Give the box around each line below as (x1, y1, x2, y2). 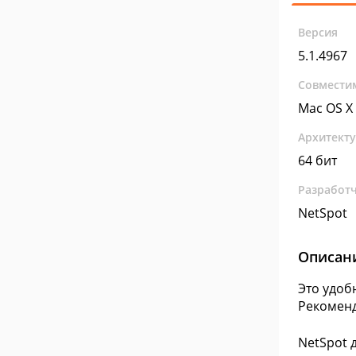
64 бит (298, 152, 337, 169)
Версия (298, 25, 338, 40)
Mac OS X (298, 99, 353, 117)
